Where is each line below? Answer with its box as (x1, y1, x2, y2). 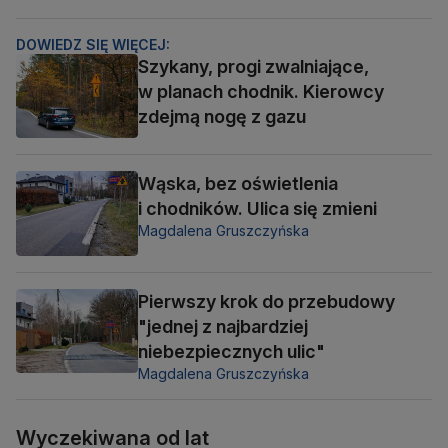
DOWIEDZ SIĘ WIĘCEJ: (16, 35, 170, 53)
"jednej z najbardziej (138, 315, 308, 337)
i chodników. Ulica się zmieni (138, 198, 377, 220)
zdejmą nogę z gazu (138, 105, 306, 127)
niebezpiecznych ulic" (138, 340, 325, 362)
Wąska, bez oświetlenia (138, 173, 338, 195)
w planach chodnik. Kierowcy (138, 80, 384, 102)
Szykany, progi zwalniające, (138, 55, 369, 77)
